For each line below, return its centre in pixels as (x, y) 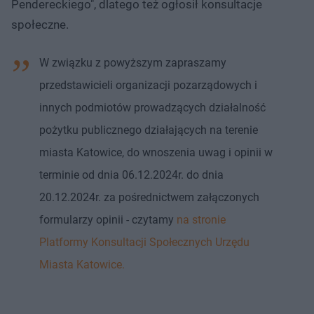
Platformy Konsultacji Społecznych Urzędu (144, 242)
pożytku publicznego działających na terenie (149, 130)
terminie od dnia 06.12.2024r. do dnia (131, 175)
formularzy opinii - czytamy (108, 219)
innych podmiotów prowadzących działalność (152, 107)
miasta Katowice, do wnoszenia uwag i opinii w (156, 152)
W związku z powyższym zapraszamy (133, 62)
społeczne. (40, 24)
